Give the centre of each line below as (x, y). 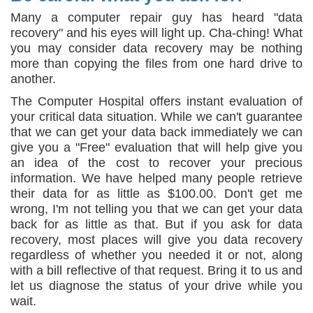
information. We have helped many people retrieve (156, 178)
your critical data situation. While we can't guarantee (156, 117)
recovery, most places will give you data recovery (156, 240)
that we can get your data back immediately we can (156, 132)
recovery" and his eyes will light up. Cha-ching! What (156, 33)
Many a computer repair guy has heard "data (156, 17)
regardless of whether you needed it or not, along (156, 255)
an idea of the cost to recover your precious (156, 163)
